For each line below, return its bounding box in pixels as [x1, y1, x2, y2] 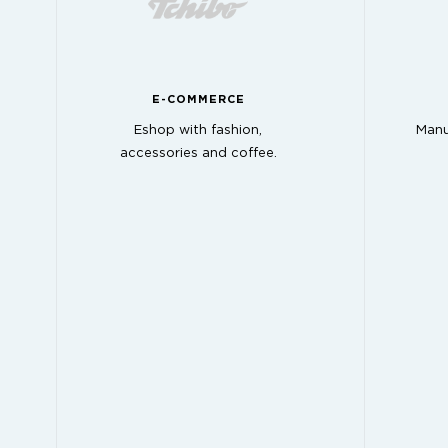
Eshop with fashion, [134, 124, 262, 138]
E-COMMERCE [151, 93, 245, 105]
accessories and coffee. [119, 147, 277, 161]
